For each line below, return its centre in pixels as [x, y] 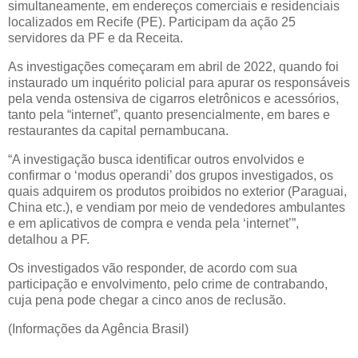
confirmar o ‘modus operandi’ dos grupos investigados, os [171, 176]
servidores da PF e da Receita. [100, 38]
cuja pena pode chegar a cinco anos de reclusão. [147, 300]
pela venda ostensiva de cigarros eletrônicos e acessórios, [173, 99]
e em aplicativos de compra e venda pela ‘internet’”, [153, 224]
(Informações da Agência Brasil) [98, 328]
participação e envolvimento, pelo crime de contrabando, [168, 284]
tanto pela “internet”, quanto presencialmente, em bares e [169, 115]
